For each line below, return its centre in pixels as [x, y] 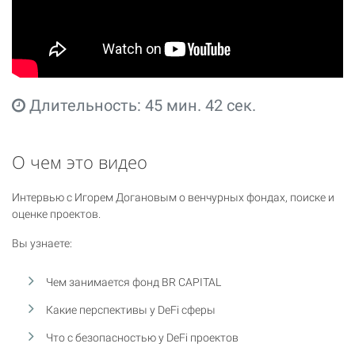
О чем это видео [80, 162]
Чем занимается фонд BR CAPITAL [134, 282]
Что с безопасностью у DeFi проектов [143, 337]
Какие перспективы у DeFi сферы [131, 309]
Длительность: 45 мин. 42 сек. [141, 105]
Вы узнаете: [42, 243]
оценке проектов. [56, 214]
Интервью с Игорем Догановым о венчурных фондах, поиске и [173, 197]
